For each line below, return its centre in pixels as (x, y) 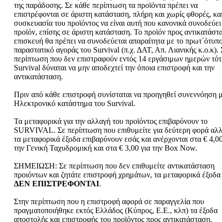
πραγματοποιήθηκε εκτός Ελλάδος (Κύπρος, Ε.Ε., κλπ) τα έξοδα (116, 210)
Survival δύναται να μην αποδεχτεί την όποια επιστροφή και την (114, 67)
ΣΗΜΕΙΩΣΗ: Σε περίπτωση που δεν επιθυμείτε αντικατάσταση (114, 166)
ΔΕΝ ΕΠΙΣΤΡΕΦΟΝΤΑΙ (56, 183)
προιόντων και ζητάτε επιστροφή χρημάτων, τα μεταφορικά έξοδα (117, 174)
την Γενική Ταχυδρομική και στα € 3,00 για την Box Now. (106, 148)
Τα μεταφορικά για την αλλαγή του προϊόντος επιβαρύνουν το (111, 121)
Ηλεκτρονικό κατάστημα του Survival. (75, 103)
